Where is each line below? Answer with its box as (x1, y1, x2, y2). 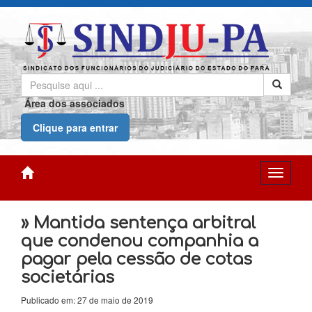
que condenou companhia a (21, 232, 258, 251)
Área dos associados (24, 96, 125, 110)
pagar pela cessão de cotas (21, 250, 252, 269)
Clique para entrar (33, 120, 118, 134)
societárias (21, 268, 114, 287)
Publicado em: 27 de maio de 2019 (21, 294, 153, 306)
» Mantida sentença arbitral (21, 214, 256, 233)
